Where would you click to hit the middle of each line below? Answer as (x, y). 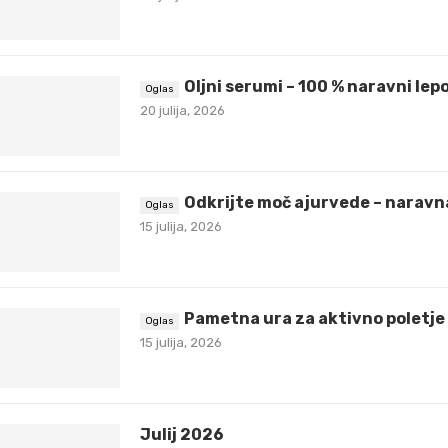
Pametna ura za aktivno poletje (314, 318)
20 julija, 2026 (182, 110)
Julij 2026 (182, 434)
